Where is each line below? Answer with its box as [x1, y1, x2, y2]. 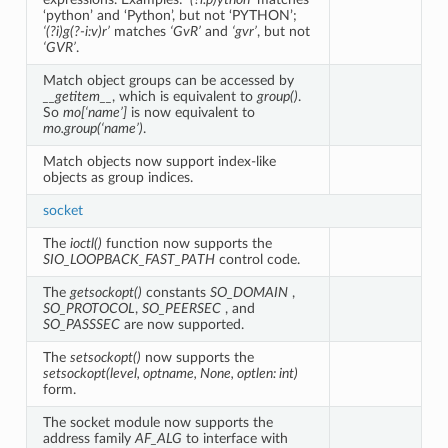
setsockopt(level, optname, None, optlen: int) [42, 365, 298, 381]
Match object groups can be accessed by [42, 72, 294, 88]
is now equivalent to [126, 104, 255, 120]
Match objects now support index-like [42, 153, 276, 169]
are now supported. [119, 316, 244, 332]
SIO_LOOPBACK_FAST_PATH [42, 251, 215, 267]
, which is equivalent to [111, 88, 257, 104]
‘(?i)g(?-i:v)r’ [42, 23, 110, 39]
